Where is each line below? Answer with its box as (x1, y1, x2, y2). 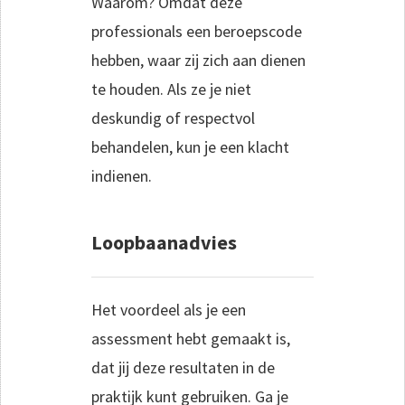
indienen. (91, 165, 152, 186)
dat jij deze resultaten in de (91, 356, 275, 378)
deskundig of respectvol (91, 107, 255, 128)
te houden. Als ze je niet (91, 78, 251, 99)
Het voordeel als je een (91, 298, 246, 320)
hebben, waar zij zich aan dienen (91, 49, 306, 71)
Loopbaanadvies (91, 229, 237, 255)
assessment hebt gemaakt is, (91, 327, 290, 349)
